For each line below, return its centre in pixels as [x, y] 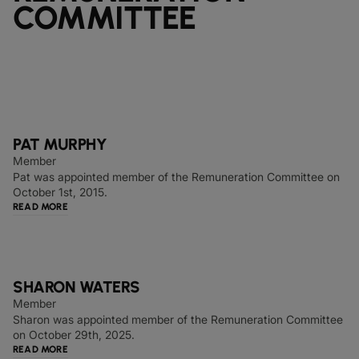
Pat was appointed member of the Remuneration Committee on [176, 177]
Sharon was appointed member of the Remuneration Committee [178, 319]
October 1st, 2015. [60, 192]
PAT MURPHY [60, 144]
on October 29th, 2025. [74, 335]
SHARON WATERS [77, 287]
